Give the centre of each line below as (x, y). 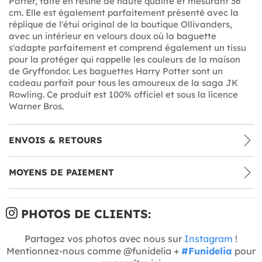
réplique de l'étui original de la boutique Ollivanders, (120, 24)
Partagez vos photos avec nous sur (104, 238)
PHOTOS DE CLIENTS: (84, 213)
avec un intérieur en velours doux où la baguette (113, 36)
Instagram (208, 238)
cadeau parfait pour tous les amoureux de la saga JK (123, 82)
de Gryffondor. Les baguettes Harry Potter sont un (116, 71)
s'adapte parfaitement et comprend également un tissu (127, 47)
